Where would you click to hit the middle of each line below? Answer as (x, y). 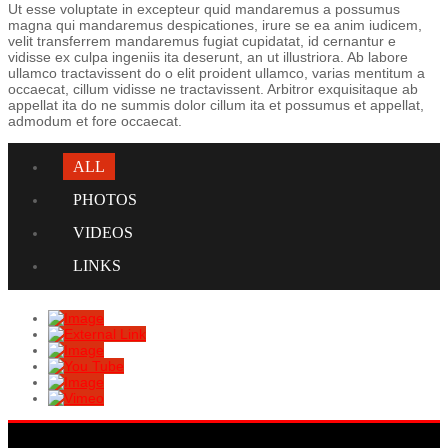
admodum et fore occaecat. (95, 120)
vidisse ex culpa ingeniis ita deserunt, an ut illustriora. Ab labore (208, 56)
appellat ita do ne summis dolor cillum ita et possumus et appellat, (216, 104)
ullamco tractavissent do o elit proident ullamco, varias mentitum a (216, 72)
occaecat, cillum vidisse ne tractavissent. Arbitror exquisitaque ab (213, 88)
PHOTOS (105, 199)
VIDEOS (103, 232)
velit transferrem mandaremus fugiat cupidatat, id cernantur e (202, 40)
